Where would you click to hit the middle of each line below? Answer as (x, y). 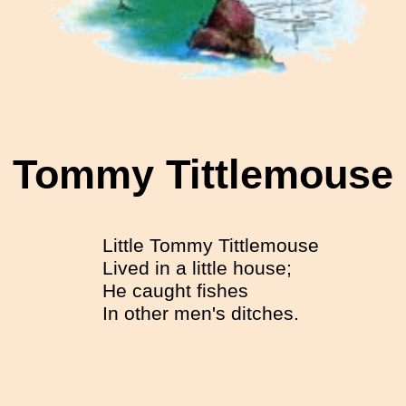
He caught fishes (175, 291)
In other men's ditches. (200, 314)
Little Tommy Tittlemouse (210, 246)
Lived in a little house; (197, 269)
